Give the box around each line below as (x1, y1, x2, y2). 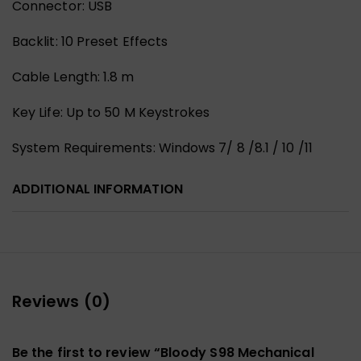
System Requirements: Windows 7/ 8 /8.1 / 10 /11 (12, 138, 313, 157)
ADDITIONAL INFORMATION (12, 179, 183, 198)
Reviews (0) (12, 289, 110, 313)
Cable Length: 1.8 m (12, 67, 135, 86)
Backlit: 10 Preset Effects (12, 31, 168, 51)
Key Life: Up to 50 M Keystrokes (12, 102, 210, 122)
